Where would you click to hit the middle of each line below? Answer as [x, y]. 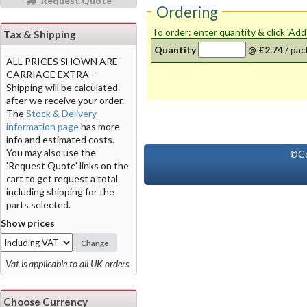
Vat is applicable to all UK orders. [68, 264]
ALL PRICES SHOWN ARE [62, 61]
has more [99, 126]
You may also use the [51, 152]
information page [42, 126]
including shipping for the [60, 191]
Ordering [187, 12]
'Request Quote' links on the [67, 165]
